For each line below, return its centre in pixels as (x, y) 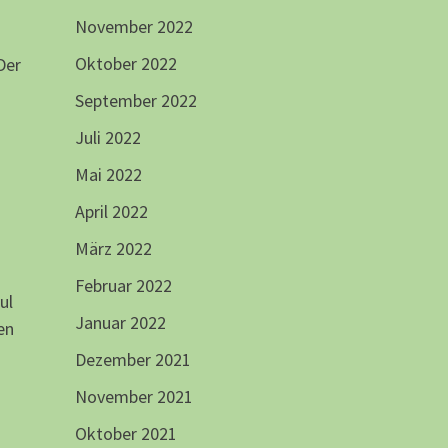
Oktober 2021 (125, 434)
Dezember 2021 (132, 360)
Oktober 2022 (125, 64)
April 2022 (111, 212)
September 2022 (135, 101)
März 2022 (113, 249)
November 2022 (133, 27)
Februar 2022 (123, 286)
